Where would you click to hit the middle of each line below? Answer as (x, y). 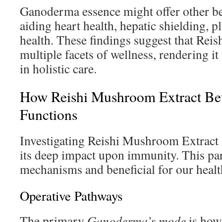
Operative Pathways (71, 196)
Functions (49, 114)
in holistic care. (58, 68)
